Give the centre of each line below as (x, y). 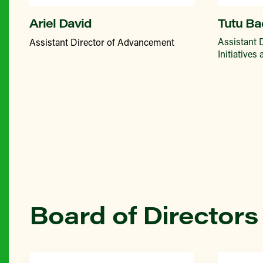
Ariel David (60, 23)
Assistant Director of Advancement (102, 42)
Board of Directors (144, 214)
